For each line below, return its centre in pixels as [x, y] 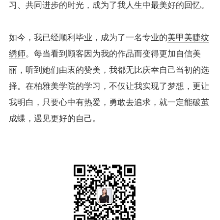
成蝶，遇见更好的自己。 [55, 118]
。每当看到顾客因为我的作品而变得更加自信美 [113, 54]
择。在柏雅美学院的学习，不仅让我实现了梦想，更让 [109, 86]
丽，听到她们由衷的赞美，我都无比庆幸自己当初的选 [109, 70]
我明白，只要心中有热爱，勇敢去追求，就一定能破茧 [109, 102]
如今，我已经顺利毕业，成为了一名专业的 [88, 37]
